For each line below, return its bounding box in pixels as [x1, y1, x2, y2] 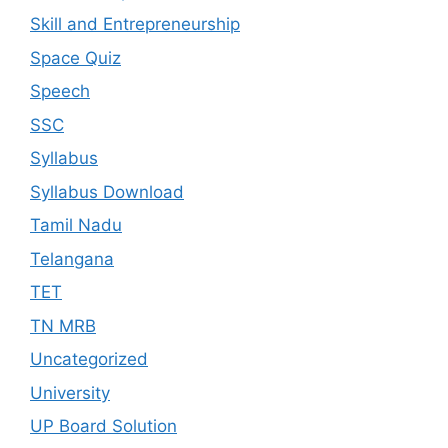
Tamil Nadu [30, 215, 122, 236]
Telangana [30, 248, 114, 269]
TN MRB [30, 315, 96, 336]
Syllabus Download [30, 181, 184, 202]
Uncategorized [30, 349, 148, 370]
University [30, 382, 110, 403]
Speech [30, 81, 90, 102]
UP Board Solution [30, 416, 177, 437]
